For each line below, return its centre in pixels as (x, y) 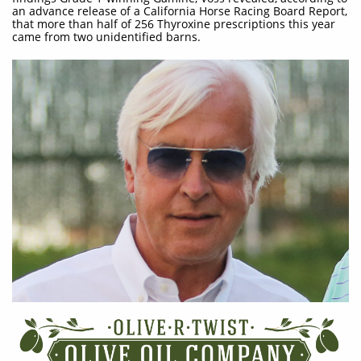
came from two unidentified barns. (106, 37)
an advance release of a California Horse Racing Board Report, (180, 11)
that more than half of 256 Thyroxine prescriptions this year (174, 24)
